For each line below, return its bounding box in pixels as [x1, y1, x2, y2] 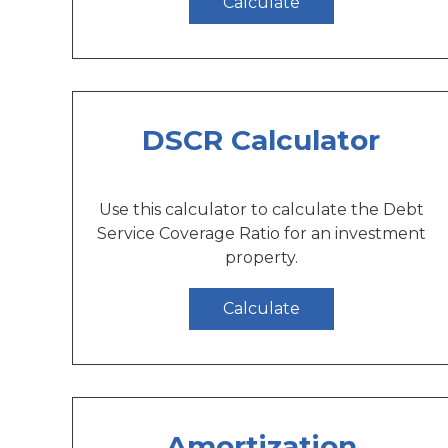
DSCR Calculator [142, 122, 381, 157]
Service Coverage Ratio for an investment [96, 223, 426, 243]
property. [224, 247, 298, 267]
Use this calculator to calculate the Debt [98, 199, 424, 219]
